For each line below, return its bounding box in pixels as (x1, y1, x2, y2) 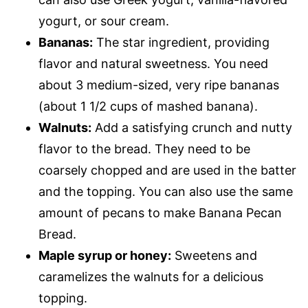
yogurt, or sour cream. (38, 14, 169, 28)
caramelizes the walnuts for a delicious (38, 269, 263, 284)
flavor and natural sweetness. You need (38, 56, 268, 71)
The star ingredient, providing (93, 35, 269, 49)
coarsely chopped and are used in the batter (38, 163, 296, 177)
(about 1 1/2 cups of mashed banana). (38, 99, 258, 113)
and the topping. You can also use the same (38, 184, 293, 199)
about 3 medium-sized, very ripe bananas (38, 78, 279, 92)
